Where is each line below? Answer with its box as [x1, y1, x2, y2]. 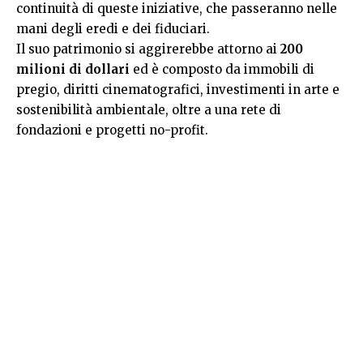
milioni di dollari [16, 62, 133, 77]
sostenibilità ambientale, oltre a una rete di [16, 102, 281, 117]
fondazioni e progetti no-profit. [16, 122, 211, 138]
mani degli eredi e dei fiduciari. [16, 21, 210, 36]
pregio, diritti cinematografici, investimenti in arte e [16, 82, 340, 97]
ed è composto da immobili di [133, 62, 314, 77]
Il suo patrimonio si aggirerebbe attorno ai [16, 41, 280, 57]
